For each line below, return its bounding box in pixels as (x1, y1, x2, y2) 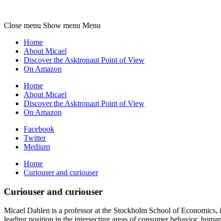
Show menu (43, 21, 80, 30)
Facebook (24, 125, 54, 133)
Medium (24, 143, 50, 151)
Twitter (24, 134, 46, 142)
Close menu (4, 21, 41, 30)
